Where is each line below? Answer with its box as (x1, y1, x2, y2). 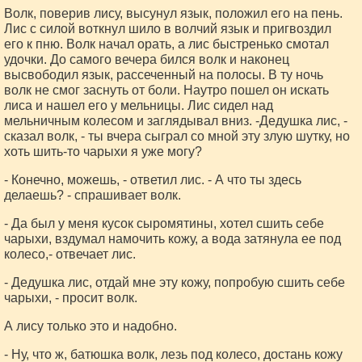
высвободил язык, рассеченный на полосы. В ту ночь (4, 68, 323, 82)
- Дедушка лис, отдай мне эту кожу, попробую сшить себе (4, 276, 345, 289)
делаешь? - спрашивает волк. (4, 188, 181, 202)
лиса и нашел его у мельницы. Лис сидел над (4, 99, 273, 112)
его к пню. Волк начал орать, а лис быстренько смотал (4, 37, 329, 51)
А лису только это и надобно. (4, 319, 177, 333)
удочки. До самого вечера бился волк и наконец (4, 53, 289, 66)
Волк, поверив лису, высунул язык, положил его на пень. (4, 6, 343, 20)
